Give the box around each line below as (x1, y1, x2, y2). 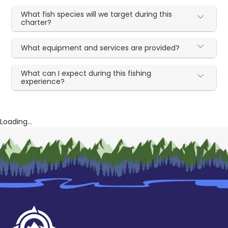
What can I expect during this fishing (21, 68, 152, 78)
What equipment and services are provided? (21, 42, 180, 53)
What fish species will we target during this (21, 9, 173, 19)
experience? (21, 76, 65, 87)
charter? (21, 17, 52, 27)
